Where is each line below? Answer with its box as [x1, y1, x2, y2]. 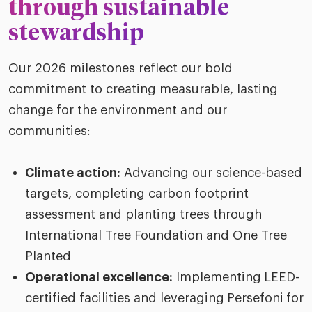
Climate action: [25, 166, 120, 180]
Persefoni [227, 292, 283, 305]
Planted [25, 250, 71, 263]
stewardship [8, 23, 144, 46]
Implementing [173, 271, 261, 284]
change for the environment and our [8, 104, 227, 117]
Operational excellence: [25, 271, 173, 284]
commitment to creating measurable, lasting [8, 83, 278, 96]
